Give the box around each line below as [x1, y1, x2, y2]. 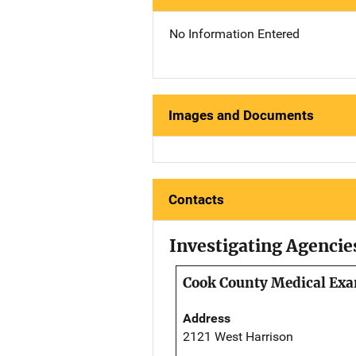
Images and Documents [168, 106, 314, 123]
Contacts [168, 191, 224, 207]
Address [183, 310, 230, 326]
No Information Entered [169, 25, 300, 41]
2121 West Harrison [183, 328, 293, 344]
